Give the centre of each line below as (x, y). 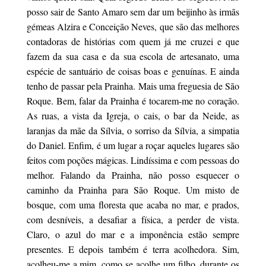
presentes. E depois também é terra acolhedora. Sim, (133, 249)
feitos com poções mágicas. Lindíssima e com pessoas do (133, 160)
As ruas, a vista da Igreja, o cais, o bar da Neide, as (133, 115)
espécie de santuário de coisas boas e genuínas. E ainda (133, 71)
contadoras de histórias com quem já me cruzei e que (133, 41)
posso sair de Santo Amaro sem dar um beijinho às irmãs (133, 12)
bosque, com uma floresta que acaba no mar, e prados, (133, 205)
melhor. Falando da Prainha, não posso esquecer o (133, 175)
